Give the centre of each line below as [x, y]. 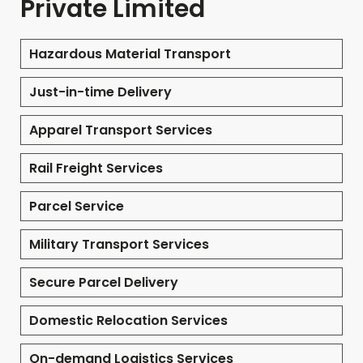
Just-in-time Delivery [100, 92]
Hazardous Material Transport [130, 54]
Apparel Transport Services [121, 130]
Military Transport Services [119, 245]
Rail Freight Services [96, 169]
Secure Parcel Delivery [104, 283]
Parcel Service [77, 207]
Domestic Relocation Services [128, 321]
